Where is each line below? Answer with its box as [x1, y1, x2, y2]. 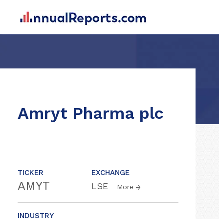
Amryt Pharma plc [18, 103, 164, 123]
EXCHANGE [91, 168, 130, 177]
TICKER [18, 168, 44, 177]
